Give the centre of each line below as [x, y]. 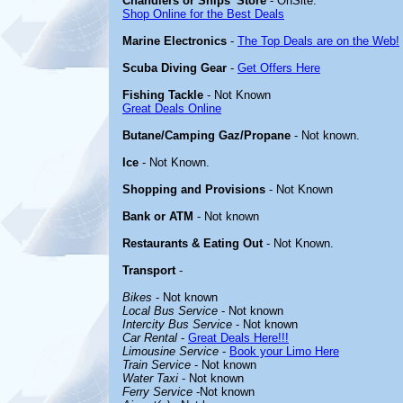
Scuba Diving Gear [175, 68]
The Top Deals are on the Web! [318, 41]
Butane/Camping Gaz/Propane [206, 135]
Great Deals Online [172, 108]
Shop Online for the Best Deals [203, 14]
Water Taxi [150, 378]
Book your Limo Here [284, 351]
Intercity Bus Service [177, 324]
